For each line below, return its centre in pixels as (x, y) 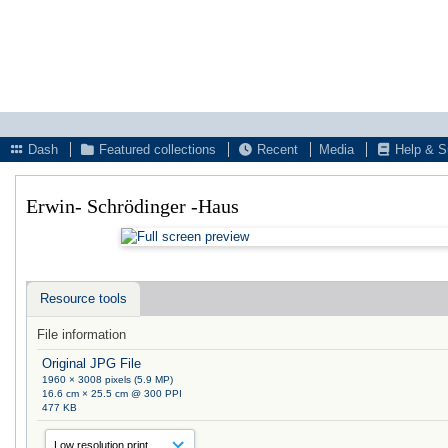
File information (81, 334)
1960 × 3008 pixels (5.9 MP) (108, 379)
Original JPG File (92, 363)
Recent (275, 149)
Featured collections (155, 149)
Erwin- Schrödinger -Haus (137, 206)
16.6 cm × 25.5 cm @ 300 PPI (112, 393)
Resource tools (83, 298)
